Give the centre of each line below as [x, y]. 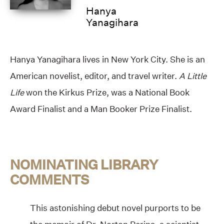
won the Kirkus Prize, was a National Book [107, 92]
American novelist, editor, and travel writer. [94, 75]
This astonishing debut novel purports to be [115, 208]
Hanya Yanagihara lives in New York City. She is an [107, 59]
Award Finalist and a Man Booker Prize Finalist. [101, 108]
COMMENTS [49, 179]
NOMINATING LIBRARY [84, 164]
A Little [193, 75]
